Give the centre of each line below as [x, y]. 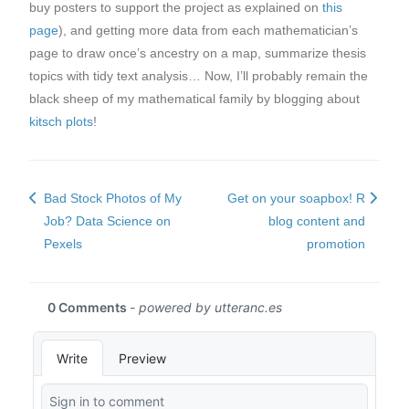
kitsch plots [61, 122]
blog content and [316, 220]
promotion [336, 243]
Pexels [63, 243]
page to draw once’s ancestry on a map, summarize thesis [198, 53]
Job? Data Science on [107, 220]
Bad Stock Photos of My [113, 198]
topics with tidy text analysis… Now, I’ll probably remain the [199, 76]
